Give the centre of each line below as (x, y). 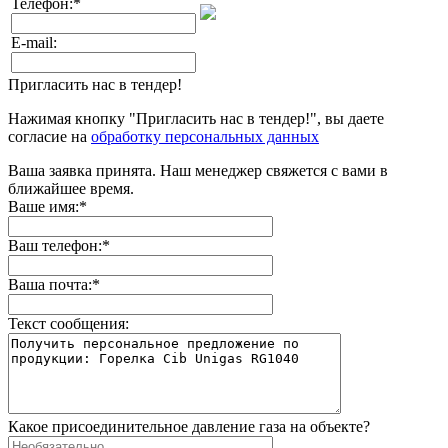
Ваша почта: (50, 285)
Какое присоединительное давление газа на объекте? (189, 427)
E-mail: (34, 43)
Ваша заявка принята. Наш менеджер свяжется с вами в (198, 171)
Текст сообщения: (68, 324)
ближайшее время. (71, 189)
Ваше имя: (43, 207)
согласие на (49, 137)
